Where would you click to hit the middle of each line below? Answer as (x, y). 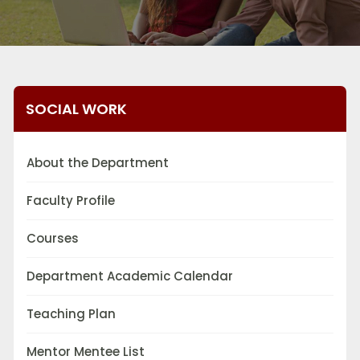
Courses (53, 239)
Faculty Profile (71, 201)
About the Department (98, 163)
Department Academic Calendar (130, 276)
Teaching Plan (71, 314)
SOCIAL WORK (76, 109)
